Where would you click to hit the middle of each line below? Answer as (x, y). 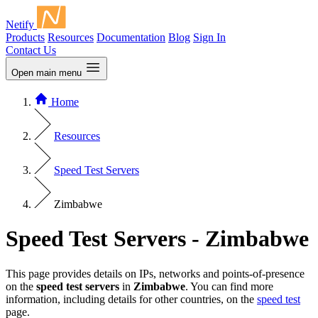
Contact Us (31, 50)
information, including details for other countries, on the (131, 299)
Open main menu (46, 73)
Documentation (131, 37)
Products (25, 37)
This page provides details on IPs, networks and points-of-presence (155, 273)
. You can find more (229, 286)
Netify (20, 24)
